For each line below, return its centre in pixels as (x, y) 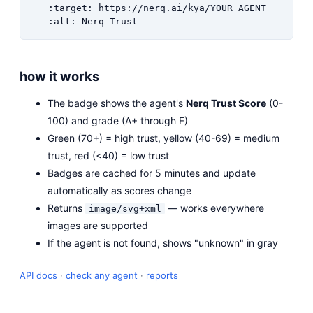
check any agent (102, 275)
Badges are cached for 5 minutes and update (152, 173)
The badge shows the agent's (117, 103)
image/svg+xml (125, 208)
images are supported (98, 225)
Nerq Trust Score (226, 103)
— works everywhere (214, 208)
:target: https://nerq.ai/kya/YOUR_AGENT (149, 8)
